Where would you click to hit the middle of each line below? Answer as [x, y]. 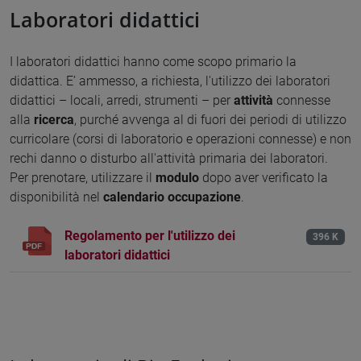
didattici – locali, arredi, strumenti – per [122, 100]
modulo [177, 177]
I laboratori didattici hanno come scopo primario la [153, 61]
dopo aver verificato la [263, 177]
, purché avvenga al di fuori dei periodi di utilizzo [210, 119]
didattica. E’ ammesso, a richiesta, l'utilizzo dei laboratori [170, 81]
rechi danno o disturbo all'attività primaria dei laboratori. [169, 158]
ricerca [54, 119]
